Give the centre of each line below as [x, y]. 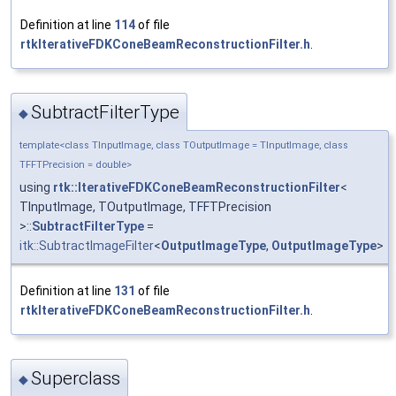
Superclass [76, 379]
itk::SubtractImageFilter [87, 246]
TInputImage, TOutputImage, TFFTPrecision [145, 207]
